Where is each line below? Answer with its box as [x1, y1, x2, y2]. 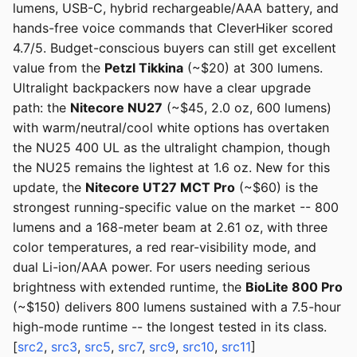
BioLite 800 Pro [245, 279, 343, 296]
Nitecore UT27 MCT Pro [85, 179, 235, 196]
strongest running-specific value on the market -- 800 [13, 199, 339, 216]
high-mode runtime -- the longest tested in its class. [13, 319, 327, 335]
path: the [13, 100, 70, 116]
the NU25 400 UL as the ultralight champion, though [13, 139, 330, 156]
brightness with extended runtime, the [13, 279, 245, 296]
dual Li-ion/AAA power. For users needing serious [13, 259, 310, 276]
